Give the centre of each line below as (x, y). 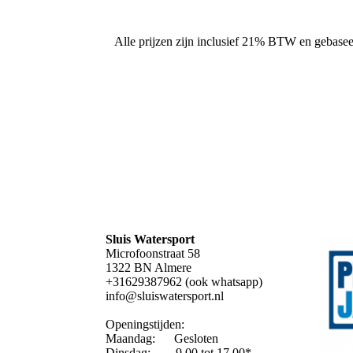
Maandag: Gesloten (162, 339)
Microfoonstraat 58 (153, 254)
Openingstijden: (145, 325)
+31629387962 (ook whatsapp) (184, 282)
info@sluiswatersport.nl (165, 296)
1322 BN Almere (149, 268)
